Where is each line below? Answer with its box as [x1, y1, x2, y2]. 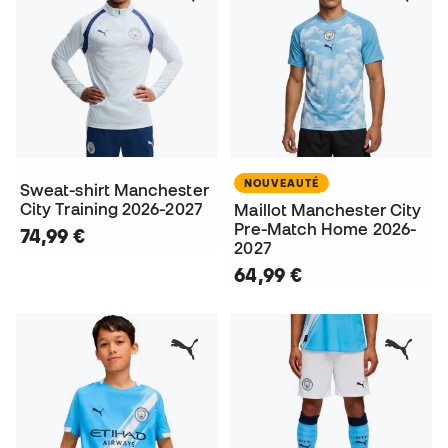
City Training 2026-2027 [20, 200, 202, 219]
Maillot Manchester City [234, 201, 422, 220]
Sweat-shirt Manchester [20, 181, 209, 200]
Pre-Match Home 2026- [234, 220, 416, 239]
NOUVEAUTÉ [244, 177, 320, 190]
